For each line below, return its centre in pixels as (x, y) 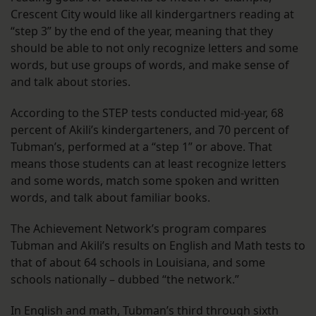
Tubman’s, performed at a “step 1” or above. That (141, 147)
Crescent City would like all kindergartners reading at (152, 14)
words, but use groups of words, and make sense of (150, 65)
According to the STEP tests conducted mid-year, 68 (147, 113)
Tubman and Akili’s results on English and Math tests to (158, 246)
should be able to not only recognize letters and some (154, 48)
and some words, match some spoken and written (145, 181)
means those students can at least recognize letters (148, 164)
